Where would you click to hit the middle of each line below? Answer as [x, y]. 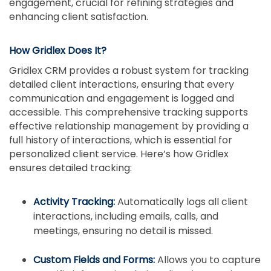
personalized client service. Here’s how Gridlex [119, 154]
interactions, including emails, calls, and [126, 216]
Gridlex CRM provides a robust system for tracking [129, 70]
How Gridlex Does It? [58, 50]
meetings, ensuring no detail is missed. [123, 230]
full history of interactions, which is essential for [121, 140]
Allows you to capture [208, 260]
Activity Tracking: [75, 201]
